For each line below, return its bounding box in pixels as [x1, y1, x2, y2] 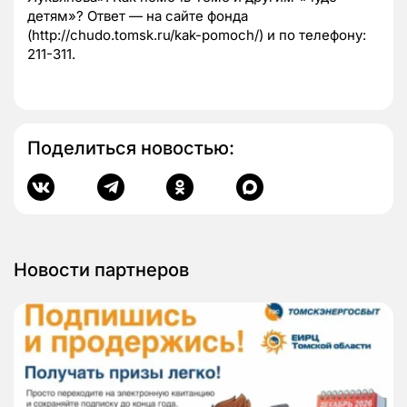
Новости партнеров [14, 259, 189, 282]
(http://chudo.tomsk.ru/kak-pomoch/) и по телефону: [27, 26, 366, 45]
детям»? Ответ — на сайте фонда [27, 7, 248, 25]
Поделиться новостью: [27, 137, 234, 160]
